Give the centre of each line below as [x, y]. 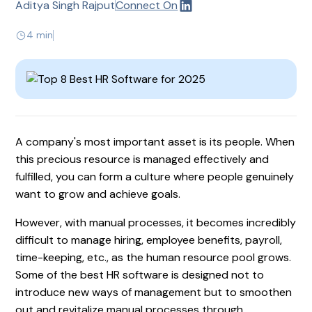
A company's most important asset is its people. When [155, 141]
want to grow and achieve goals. [98, 194]
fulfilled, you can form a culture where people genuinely [155, 176]
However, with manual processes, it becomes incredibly [156, 222]
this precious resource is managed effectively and [142, 159]
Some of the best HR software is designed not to [140, 274]
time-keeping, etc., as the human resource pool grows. [154, 257]
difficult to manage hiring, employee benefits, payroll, [149, 240]
